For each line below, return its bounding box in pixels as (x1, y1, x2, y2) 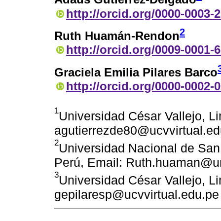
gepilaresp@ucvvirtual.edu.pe (54, 187, 219, 202)
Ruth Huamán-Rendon (54, 29, 180, 43)
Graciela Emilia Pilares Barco (54, 66, 218, 79)
